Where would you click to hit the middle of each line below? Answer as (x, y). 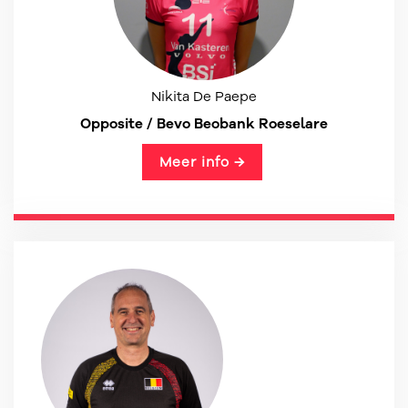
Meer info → (202, 162)
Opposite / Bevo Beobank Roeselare (204, 123)
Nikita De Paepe (204, 97)
